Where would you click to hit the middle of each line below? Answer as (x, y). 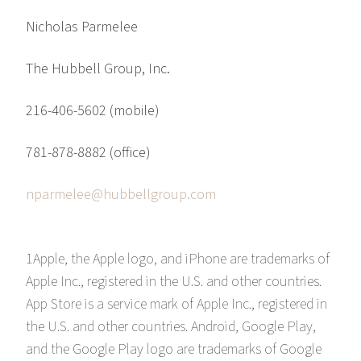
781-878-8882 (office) (88, 153)
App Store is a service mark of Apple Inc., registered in (176, 305)
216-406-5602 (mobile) (93, 111)
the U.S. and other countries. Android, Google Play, (171, 327)
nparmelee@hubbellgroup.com (121, 195)
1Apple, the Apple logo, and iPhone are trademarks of (178, 259)
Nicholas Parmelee (82, 27)
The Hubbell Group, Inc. (98, 69)
